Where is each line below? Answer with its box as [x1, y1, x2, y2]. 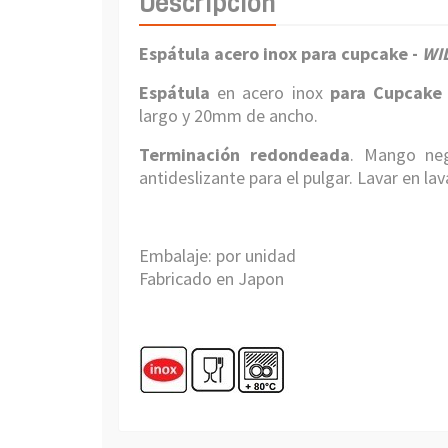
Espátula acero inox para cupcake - [139, 42, 422, 65]
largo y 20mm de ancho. [139, 104, 322, 127]
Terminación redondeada [139, 143, 350, 166]
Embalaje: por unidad [139, 244, 296, 267]
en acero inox [217, 81, 323, 104]
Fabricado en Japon [139, 267, 284, 290]
